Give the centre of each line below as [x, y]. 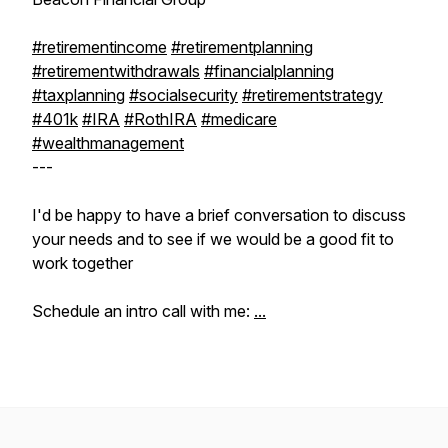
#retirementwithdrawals [116, 71]
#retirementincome [99, 47]
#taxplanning [78, 95]
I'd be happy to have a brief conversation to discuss [219, 215]
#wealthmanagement [108, 143]
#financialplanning [269, 71]
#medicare [239, 119]
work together [82, 263]
